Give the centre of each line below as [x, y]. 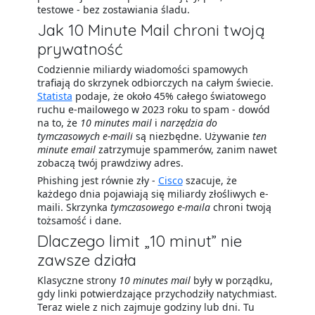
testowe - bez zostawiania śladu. [113, 9]
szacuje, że [210, 180]
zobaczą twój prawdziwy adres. [110, 163]
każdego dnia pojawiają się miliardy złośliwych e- [153, 194]
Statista [54, 96]
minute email [66, 149]
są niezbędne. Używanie [192, 136]
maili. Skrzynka [73, 207]
